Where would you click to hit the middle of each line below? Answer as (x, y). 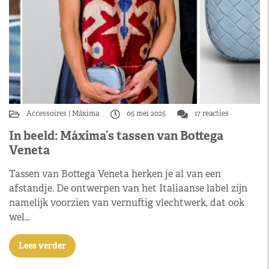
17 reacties (211, 113)
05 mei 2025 (146, 113)
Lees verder (42, 245)
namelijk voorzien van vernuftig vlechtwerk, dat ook (127, 202)
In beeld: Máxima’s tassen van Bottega (116, 135)
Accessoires (47, 113)
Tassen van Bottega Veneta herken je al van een (115, 174)
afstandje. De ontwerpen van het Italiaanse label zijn (128, 188)
